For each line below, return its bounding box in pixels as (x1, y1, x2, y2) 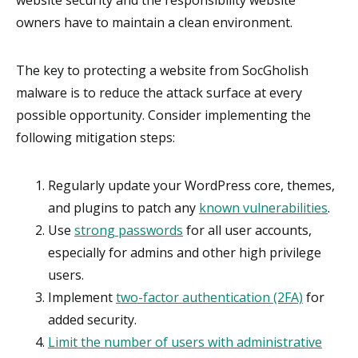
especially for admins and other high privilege (48, 244, 321, 262)
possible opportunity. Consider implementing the (16, 106, 311, 125)
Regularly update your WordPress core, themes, (48, 177, 335, 195)
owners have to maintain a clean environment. (16, 14, 292, 32)
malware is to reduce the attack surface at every (16, 84, 302, 102)
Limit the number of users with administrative (48, 333, 322, 352)
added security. (48, 311, 137, 329)
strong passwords (74, 221, 183, 240)
